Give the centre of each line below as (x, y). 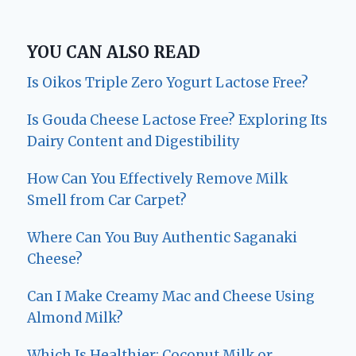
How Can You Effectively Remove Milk (157, 179)
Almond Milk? (75, 318)
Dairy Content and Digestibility (133, 142)
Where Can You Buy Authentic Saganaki (162, 238)
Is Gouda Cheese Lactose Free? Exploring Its (177, 120)
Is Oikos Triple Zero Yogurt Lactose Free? (168, 83)
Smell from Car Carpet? (107, 201)
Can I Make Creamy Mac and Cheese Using (171, 297)
